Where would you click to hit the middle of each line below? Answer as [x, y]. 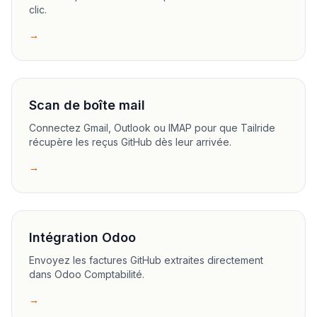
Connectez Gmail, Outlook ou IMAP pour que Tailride [152, 128]
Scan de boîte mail [87, 105]
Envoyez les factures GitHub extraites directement [146, 260]
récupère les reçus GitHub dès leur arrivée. [130, 142]
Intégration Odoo [82, 237]
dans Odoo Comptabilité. [87, 274]
